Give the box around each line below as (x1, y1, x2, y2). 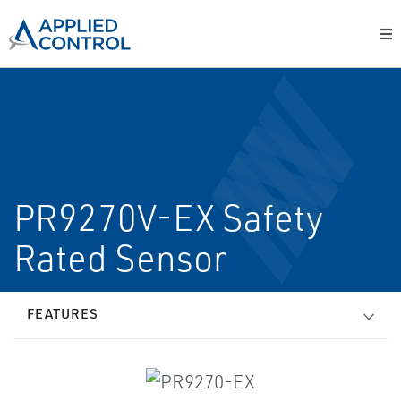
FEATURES (27, 305, 98, 322)
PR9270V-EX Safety (13, 195, 323, 240)
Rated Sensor (13, 235, 226, 280)
